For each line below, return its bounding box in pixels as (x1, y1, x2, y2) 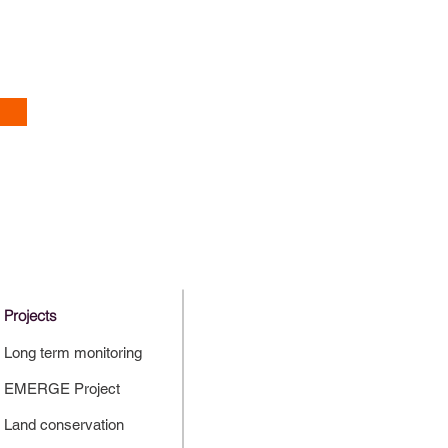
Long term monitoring (4, 344, 142, 361)
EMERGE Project (4, 380, 120, 397)
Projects (4, 306, 57, 325)
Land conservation (4, 416, 124, 433)
